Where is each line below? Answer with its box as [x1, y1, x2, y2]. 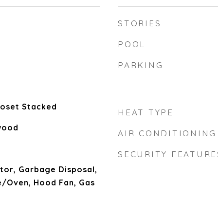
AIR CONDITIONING [118, 128, 217, 138]
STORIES [118, 18, 162, 28]
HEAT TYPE [118, 107, 174, 117]
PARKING [118, 60, 163, 70]
